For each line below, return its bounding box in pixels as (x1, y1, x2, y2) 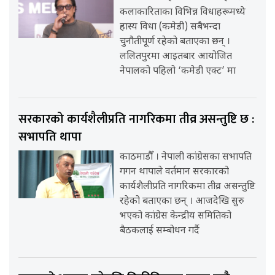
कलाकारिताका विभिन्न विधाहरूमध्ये (120, 6, 246, 20)
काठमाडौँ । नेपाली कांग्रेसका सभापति (120, 151, 252, 165)
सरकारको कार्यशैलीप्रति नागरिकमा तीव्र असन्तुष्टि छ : (18, 109, 254, 130)
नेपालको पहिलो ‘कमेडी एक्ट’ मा (120, 65, 236, 79)
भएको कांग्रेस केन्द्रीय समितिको (120, 210, 232, 223)
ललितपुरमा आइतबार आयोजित (120, 50, 233, 64)
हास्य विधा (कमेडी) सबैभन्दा (120, 21, 221, 34)
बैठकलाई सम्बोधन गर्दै (120, 225, 200, 238)
